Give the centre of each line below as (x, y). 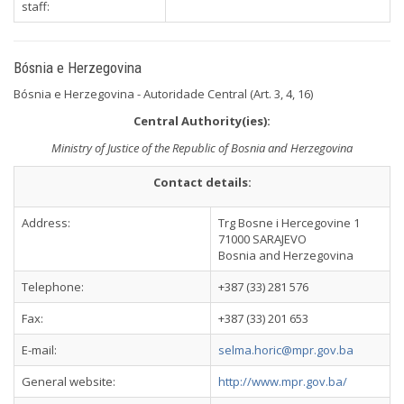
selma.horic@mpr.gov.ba (286, 350)
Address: (46, 223)
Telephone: (53, 287)
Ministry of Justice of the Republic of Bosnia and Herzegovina (202, 148)
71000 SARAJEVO (262, 239)
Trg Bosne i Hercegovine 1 (289, 223)
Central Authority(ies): (202, 121)
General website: (69, 381)
